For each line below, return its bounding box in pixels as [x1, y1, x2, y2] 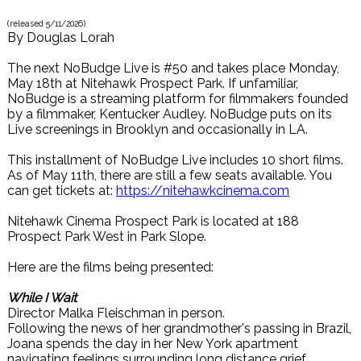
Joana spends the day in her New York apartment [7, 336, 298, 351]
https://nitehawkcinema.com [116, 183, 289, 198]
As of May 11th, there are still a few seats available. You [7, 168, 332, 183]
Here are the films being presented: [7, 259, 214, 275]
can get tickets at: [7, 183, 116, 198]
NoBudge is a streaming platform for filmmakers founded [7, 91, 348, 106]
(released [7, 19, 46, 28]
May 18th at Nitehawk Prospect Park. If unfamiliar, [7, 76, 298, 91]
